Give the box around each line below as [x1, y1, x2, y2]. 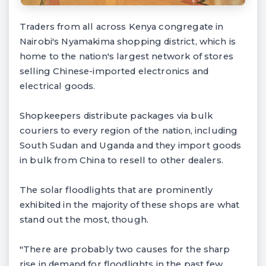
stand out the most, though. [20, 214, 149, 225]
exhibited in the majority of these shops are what [20, 199, 240, 210]
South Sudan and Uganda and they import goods [20, 140, 242, 151]
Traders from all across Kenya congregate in [20, 21, 224, 32]
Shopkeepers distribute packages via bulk [20, 110, 213, 121]
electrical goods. [20, 81, 96, 91]
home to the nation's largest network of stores [20, 51, 233, 62]
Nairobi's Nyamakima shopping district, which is [20, 36, 236, 47]
